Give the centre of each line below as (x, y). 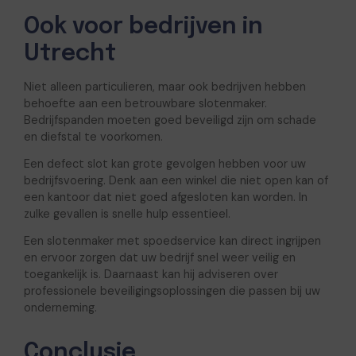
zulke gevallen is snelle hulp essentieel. (127, 214)
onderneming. (60, 308)
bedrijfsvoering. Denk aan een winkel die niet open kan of (176, 181)
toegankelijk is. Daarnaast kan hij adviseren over (151, 275)
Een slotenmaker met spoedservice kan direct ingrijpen (172, 241)
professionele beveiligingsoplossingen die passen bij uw (172, 291)
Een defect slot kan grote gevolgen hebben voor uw (164, 164)
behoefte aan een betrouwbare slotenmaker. (145, 104)
